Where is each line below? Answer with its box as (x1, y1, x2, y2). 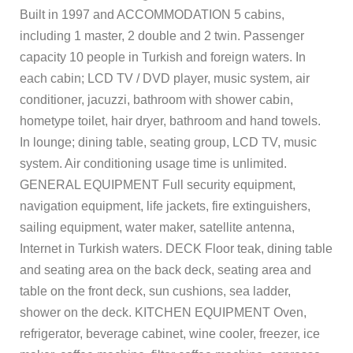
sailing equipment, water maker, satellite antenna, (20, 221, 295, 235)
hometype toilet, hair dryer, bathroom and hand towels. (20, 114, 321, 128)
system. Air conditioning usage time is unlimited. (20, 157, 287, 171)
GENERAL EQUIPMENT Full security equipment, (20, 178, 295, 192)
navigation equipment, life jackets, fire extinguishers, (20, 199, 310, 214)
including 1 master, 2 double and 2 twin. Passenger (20, 29, 304, 43)
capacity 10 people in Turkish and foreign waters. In (20, 50, 306, 65)
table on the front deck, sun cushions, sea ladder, (20, 284, 291, 299)
